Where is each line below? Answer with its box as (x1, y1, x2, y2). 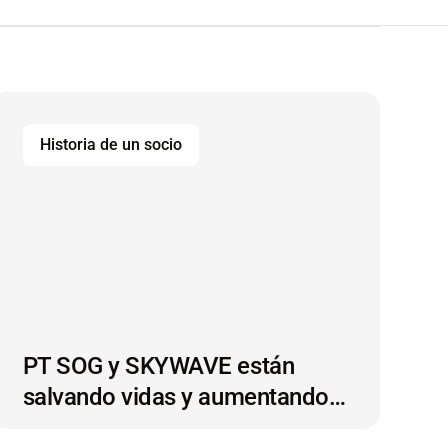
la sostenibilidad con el (22, 413, 258, 442)
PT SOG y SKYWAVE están (22, 351, 295, 380)
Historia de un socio (39, 134, 182, 154)
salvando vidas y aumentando (22, 382, 329, 411)
